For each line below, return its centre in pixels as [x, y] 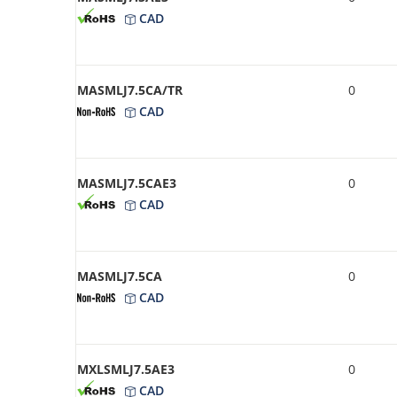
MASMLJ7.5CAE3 [127, 183]
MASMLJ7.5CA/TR [130, 90]
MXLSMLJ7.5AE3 [126, 369]
